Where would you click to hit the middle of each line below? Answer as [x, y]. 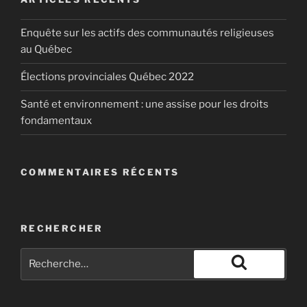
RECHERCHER [62, 228]
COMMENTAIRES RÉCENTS [100, 172]
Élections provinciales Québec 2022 [107, 77]
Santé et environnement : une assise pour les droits [145, 104]
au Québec [46, 49]
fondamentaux [56, 121]
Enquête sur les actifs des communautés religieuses [147, 33]
